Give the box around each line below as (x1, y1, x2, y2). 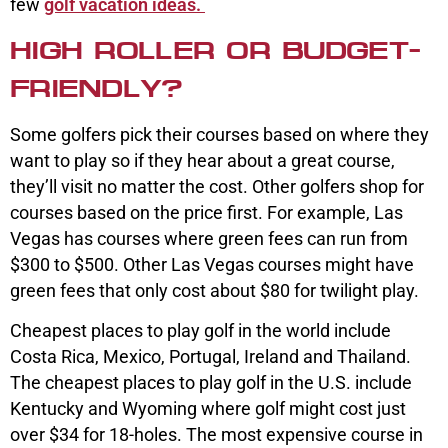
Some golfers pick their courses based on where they (10, 124, 429, 146)
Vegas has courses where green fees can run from (10, 228, 408, 250)
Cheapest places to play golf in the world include (10, 320, 391, 342)
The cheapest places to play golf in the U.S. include (10, 372, 412, 394)
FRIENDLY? (10, 75, 183, 103)
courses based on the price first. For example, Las (10, 202, 403, 224)
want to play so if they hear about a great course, (10, 150, 395, 172)
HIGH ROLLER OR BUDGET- (10, 37, 421, 65)
